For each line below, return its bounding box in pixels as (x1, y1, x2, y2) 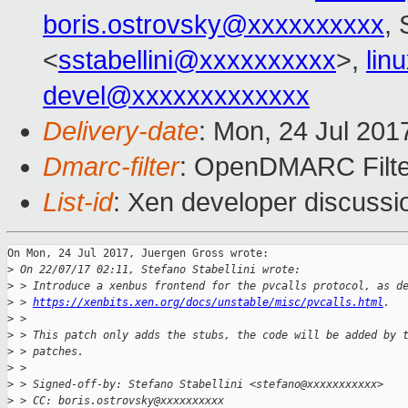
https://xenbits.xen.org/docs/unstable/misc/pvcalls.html (33, 296, 383, 310)
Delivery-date (43, 117, 199, 147)
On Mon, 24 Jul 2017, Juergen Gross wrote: (7, 247, 269, 260)
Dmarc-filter (43, 152, 179, 182)
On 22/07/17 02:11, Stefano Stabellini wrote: (14, 263, 301, 277)
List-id (43, 188, 113, 218)
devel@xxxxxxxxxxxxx (43, 81, 310, 111)
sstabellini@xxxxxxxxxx (58, 46, 336, 76)
